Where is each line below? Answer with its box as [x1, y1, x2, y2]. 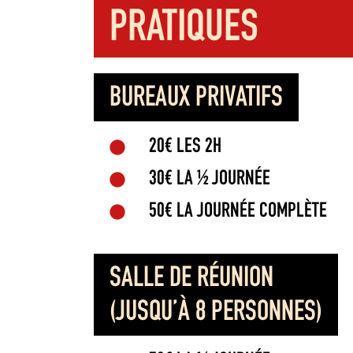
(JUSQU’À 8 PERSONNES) [109, 299, 322, 328]
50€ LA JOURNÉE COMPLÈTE [148, 201, 327, 222]
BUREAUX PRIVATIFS [109, 84, 283, 113]
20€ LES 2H [148, 136, 221, 158]
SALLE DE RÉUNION [109, 265, 273, 294]
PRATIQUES [109, 8, 258, 53]
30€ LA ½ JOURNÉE [148, 169, 270, 190]
